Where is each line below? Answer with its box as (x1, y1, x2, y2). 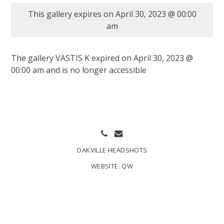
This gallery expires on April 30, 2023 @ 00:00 (27, 8, 196, 19)
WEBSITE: (90, 161, 122, 170)
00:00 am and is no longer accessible (11, 64, 147, 75)
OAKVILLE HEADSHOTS (76, 145, 147, 154)
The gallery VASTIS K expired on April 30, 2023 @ (11, 52, 193, 63)
